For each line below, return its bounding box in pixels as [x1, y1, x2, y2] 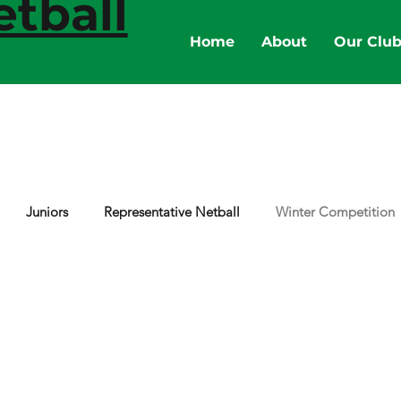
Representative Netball [104, 202, 240, 220]
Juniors [26, 202, 68, 220]
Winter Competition [276, 202, 395, 220]
